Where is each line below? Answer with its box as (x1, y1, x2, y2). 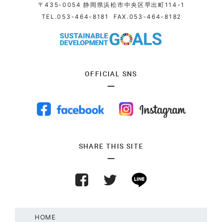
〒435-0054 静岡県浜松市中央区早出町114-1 (38, 1, 185, 9)
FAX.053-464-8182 (109, 13, 181, 21)
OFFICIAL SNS (85, 68, 137, 78)
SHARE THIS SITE (78, 141, 144, 151)
